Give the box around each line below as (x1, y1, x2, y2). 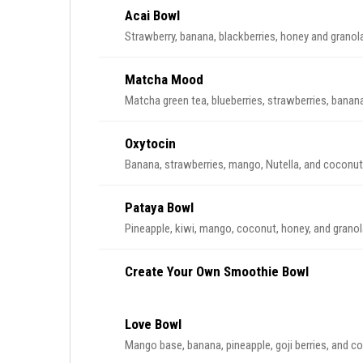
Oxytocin (125, 135, 176, 152)
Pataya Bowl (125, 199, 194, 216)
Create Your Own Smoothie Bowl (125, 263, 309, 280)
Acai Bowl (125, 7, 180, 23)
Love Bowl (125, 316, 181, 332)
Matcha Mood (125, 71, 203, 88)
